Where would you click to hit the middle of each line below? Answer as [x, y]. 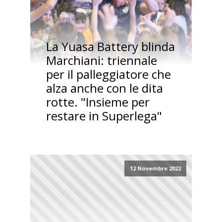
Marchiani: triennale [101, 60]
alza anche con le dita [104, 88]
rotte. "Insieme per [98, 102]
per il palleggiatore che [108, 74]
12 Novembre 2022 [155, 168]
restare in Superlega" [104, 116]
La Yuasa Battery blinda [110, 47]
